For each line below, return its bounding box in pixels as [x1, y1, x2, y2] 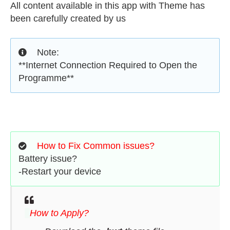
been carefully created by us [10, 13, 126, 24]
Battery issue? [18, 154, 77, 164]
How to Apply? [30, 208, 89, 218]
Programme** [18, 73, 76, 83]
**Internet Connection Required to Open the [18, 60, 197, 70]
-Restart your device [18, 166, 104, 177]
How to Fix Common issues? [37, 141, 155, 151]
